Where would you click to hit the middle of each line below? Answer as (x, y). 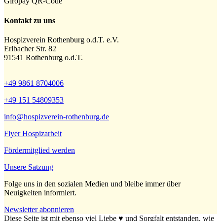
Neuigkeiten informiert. (40, 192)
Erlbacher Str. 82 (30, 48)
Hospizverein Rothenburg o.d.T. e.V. (61, 39)
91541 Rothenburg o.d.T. (43, 57)
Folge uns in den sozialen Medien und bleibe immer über (92, 184)
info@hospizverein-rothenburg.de (56, 116)
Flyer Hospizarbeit (33, 133)
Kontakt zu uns (30, 20)
